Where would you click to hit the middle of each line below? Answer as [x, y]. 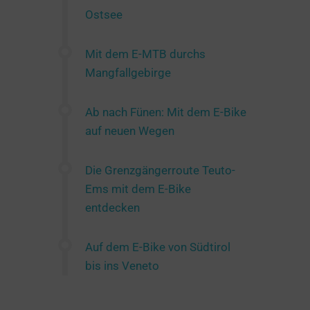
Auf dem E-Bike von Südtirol [158, 247]
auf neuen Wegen [130, 130]
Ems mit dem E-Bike [138, 189]
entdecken [112, 207]
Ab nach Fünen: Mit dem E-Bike [166, 112]
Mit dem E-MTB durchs [145, 54]
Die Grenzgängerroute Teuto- [160, 170]
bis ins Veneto [122, 265]
